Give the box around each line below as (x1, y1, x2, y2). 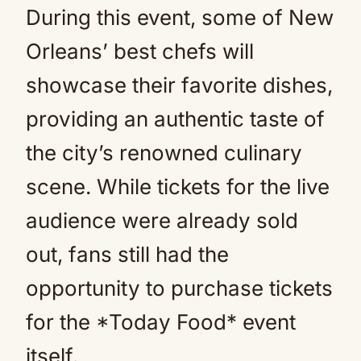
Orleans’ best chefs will (26, 39, 254, 64)
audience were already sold (26, 208, 298, 233)
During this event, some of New (26, 5, 334, 30)
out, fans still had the (26, 242, 229, 267)
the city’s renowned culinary (26, 140, 302, 165)
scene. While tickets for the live (26, 174, 330, 199)
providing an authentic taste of (26, 106, 325, 131)
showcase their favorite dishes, (26, 73, 333, 98)
